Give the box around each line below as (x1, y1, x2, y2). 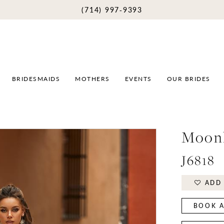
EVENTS (124, 74, 152, 83)
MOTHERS (75, 74, 110, 83)
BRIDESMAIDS (11, 74, 60, 83)
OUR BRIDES (166, 74, 210, 83)
